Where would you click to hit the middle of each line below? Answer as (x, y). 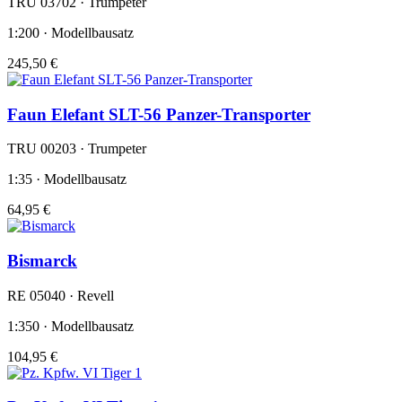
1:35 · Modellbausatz (67, 179)
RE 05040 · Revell (61, 295)
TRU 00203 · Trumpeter (77, 149)
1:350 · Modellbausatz (70, 326)
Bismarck (42, 260)
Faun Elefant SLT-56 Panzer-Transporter (159, 114)
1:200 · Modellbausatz (70, 32)
